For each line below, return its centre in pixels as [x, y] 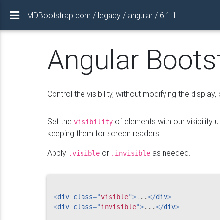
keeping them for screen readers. [104, 133]
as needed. [170, 153]
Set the [60, 121]
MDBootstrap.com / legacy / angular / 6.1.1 [102, 15]
